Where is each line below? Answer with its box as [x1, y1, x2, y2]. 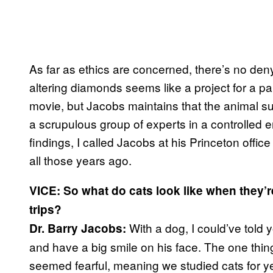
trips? [29, 201, 62, 218]
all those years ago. [29, 152, 132, 169]
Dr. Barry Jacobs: [29, 220, 129, 237]
